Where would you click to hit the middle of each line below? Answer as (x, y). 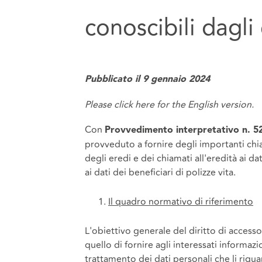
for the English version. (205, 105)
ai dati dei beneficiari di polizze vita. (160, 173)
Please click (110, 105)
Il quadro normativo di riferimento (180, 201)
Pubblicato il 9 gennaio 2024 (147, 79)
